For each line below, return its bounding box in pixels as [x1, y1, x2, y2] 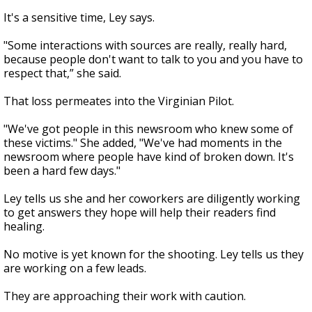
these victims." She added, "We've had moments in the [3, 135, 282, 151]
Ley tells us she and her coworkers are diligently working [3, 191, 300, 207]
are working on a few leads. [3, 260, 146, 276]
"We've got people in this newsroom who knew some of [3, 121, 293, 137]
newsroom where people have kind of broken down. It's [3, 149, 294, 165]
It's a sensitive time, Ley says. [3, 10, 155, 26]
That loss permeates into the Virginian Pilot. [3, 93, 234, 109]
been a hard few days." [3, 163, 120, 179]
